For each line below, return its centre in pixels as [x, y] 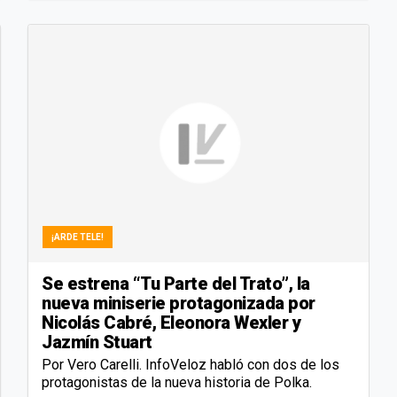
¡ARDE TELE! [78, 237]
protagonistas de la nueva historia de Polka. [177, 383]
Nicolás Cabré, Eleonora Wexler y [171, 323]
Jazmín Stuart [97, 343]
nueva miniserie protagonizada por [179, 304]
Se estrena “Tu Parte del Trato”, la [176, 284]
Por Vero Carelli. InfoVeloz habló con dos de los [191, 365]
